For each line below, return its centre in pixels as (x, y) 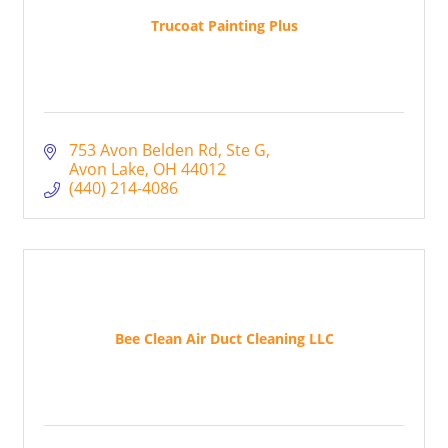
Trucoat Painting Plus (224, 25)
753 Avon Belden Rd (143, 150)
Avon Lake (107, 169)
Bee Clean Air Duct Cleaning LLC (224, 338)
